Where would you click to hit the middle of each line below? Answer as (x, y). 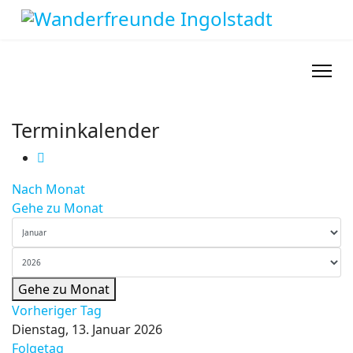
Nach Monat (48, 189)
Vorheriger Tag (57, 310)
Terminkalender (85, 130)
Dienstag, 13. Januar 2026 (87, 329)
